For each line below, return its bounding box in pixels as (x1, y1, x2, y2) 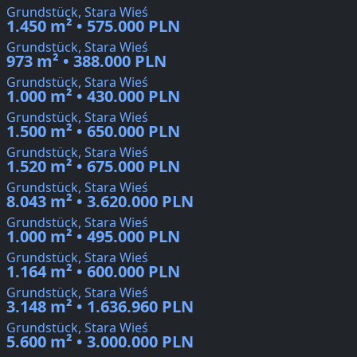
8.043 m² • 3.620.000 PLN (6, 190, 194, 213)
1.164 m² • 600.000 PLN (6, 261, 180, 283)
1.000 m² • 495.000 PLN (6, 226, 180, 248)
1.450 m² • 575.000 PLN (6, 15, 180, 37)
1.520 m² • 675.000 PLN (6, 155, 180, 178)
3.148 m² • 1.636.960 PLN (6, 296, 194, 318)
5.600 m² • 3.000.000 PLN (6, 331, 194, 353)
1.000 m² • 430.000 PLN (6, 85, 180, 108)
